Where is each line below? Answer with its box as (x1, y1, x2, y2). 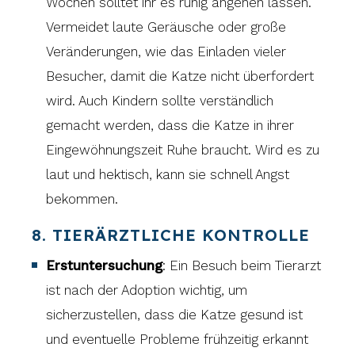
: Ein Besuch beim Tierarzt (162, 257, 322, 273)
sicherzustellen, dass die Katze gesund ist (46, 306, 303, 323)
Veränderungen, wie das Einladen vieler (46, 43, 287, 59)
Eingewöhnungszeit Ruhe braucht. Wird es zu (46, 141, 320, 158)
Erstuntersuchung (46, 257, 163, 273)
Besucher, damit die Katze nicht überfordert (46, 67, 315, 84)
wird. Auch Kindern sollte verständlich (46, 92, 274, 109)
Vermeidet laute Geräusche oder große (46, 18, 287, 35)
